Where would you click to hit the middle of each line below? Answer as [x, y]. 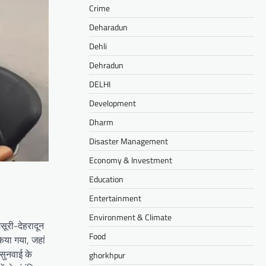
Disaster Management [129, 141]
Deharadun [108, 27]
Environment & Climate [130, 217]
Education [106, 179]
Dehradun [106, 65]
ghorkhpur [107, 255]
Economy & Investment [131, 160]
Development [113, 103]
